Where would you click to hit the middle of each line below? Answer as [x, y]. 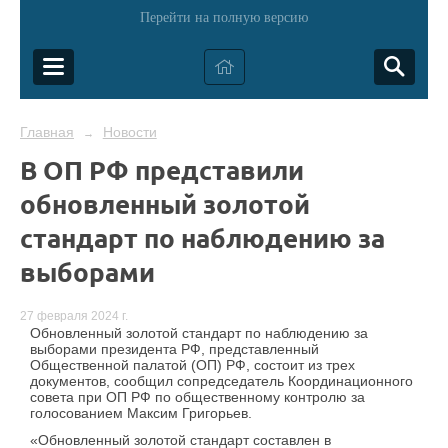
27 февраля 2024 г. [74, 316]
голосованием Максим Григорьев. [141, 413]
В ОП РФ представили [162, 169]
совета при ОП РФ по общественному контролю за [197, 397]
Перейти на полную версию [224, 17]
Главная [47, 132]
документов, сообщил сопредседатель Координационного [221, 381]
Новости [129, 132]
